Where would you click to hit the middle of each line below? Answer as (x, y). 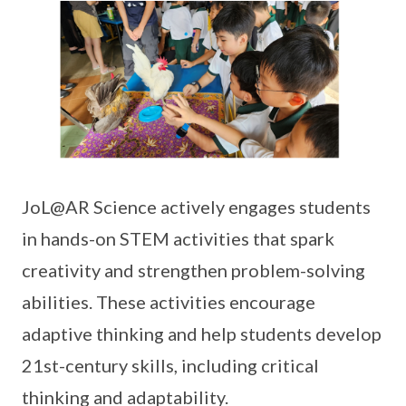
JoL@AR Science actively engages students (196, 206)
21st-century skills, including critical (170, 365)
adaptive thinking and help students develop (202, 333)
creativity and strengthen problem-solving (193, 270)
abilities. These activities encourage (169, 301)
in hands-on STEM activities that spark (178, 238)
